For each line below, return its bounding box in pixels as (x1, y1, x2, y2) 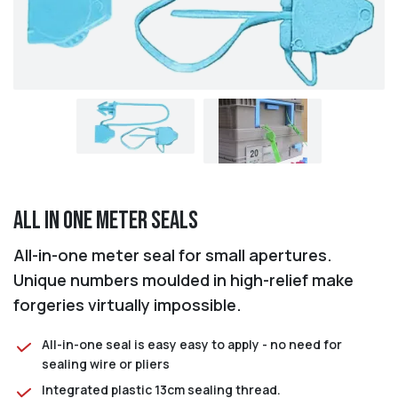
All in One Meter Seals (13, 205, 198, 235)
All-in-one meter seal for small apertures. (13, 243, 332, 266)
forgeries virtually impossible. (13, 293, 242, 315)
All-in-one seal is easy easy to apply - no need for (42, 335, 342, 353)
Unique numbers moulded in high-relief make (13, 268, 354, 291)
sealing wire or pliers (42, 354, 170, 372)
